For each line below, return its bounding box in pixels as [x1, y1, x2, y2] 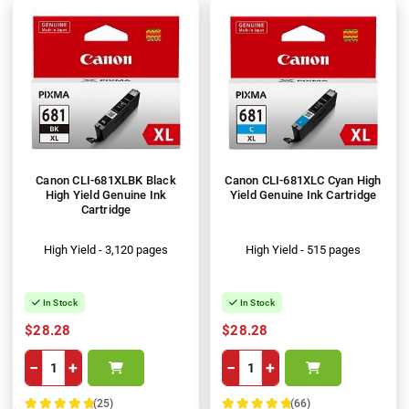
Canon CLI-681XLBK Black [36, 173, 176, 188]
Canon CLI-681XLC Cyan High [225, 173, 382, 188]
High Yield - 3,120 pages [44, 243, 168, 257]
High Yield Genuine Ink [45, 188, 167, 203]
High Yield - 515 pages [246, 243, 361, 257]
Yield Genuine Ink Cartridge [229, 188, 377, 203]
